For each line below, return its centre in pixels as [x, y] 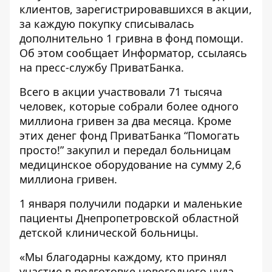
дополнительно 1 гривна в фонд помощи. [131, 38]
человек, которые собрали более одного [129, 106]
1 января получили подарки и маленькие [131, 203]
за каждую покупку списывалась [107, 24]
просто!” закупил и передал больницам [125, 150]
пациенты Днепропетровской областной [129, 218]
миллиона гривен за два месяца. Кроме [125, 121]
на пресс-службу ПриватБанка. [102, 67]
